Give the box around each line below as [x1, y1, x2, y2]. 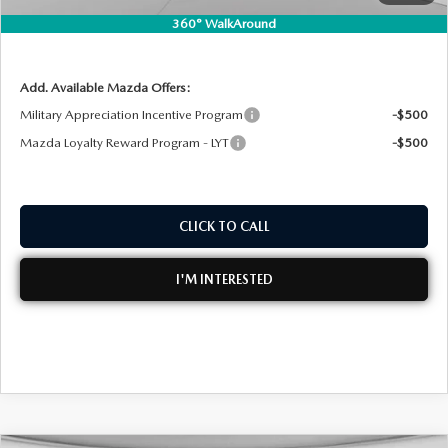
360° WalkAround [172, 16, 276, 32]
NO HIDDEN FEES [19, 16, 152, 36]
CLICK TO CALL [178, 218, 270, 234]
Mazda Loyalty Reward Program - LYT [19, 134, 229, 150]
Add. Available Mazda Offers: [19, 79, 191, 95]
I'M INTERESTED [175, 271, 273, 287]
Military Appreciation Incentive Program [19, 106, 243, 122]
